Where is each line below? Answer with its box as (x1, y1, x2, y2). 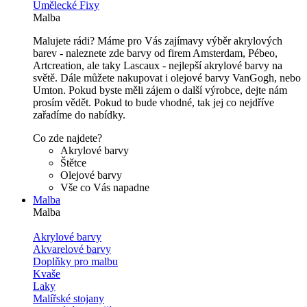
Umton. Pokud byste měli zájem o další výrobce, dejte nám (33, 84, 287, 96)
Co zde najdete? (33, 132, 102, 144)
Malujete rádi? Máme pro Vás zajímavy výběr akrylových (33, 35, 282, 47)
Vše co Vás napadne (60, 182, 149, 193)
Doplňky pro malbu (33, 256, 118, 267)
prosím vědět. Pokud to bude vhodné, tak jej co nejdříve (33, 97, 274, 108)
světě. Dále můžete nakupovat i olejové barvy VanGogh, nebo (33, 72, 301, 84)
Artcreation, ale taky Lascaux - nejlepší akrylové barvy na (33, 60, 282, 71)
